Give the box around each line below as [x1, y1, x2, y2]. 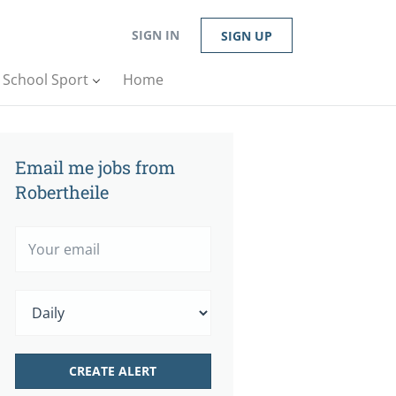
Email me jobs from [15, 156, 175, 179]
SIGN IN [132, 27, 179, 43]
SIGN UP [221, 27, 272, 44]
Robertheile [15, 180, 109, 203]
